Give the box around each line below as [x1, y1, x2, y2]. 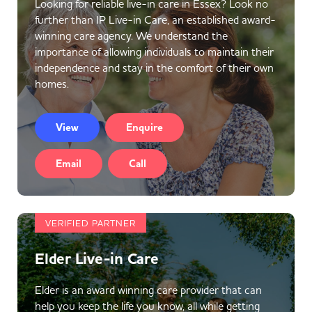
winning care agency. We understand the [35, 29, 228, 42]
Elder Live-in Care [35, 249, 159, 270]
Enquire [126, 120, 163, 134]
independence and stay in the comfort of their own [35, 61, 274, 75]
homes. [35, 77, 69, 91]
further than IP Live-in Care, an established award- [35, 13, 276, 26]
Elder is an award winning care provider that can [35, 283, 262, 297]
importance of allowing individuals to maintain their [35, 45, 274, 58]
